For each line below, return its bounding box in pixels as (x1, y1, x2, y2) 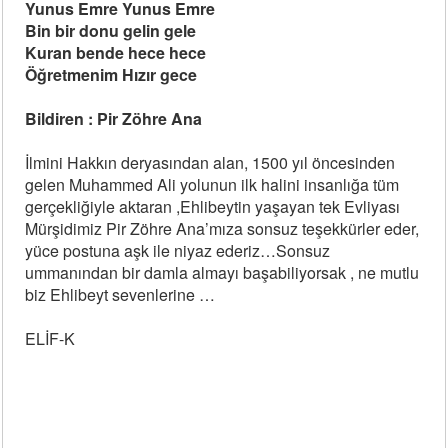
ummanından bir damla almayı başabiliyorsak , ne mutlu (25, 261, 420, 284)
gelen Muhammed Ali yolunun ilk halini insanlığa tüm (25, 173, 400, 196)
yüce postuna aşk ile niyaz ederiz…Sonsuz (25, 239, 331, 262)
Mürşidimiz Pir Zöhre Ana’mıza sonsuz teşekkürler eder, (25, 217, 420, 240)
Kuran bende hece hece (25, 41, 207, 64)
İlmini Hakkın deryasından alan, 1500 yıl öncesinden (25, 151, 396, 174)
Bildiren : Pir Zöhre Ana (25, 107, 203, 130)
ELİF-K (25, 327, 76, 350)
